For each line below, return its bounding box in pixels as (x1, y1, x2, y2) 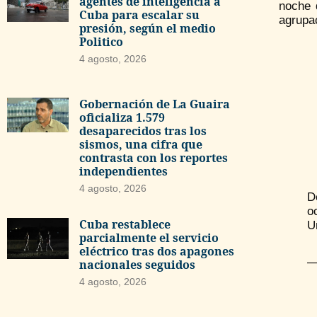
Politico (79, 33, 123, 50)
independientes (79, 163, 168, 180)
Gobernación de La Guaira (79, 96, 230, 113)
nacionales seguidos (79, 257, 195, 273)
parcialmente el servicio (79, 230, 219, 246)
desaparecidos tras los (79, 123, 207, 139)
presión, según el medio (79, 20, 216, 36)
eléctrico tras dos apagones (79, 243, 234, 260)
